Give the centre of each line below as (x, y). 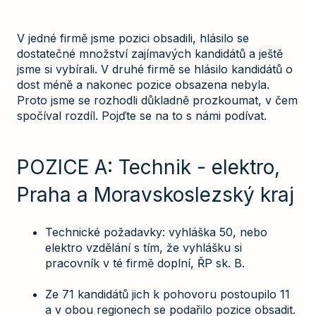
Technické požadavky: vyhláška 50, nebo (156, 232)
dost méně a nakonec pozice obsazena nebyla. (143, 84)
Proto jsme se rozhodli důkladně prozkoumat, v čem (157, 100)
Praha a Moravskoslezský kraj (156, 194)
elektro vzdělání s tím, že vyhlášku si (144, 248)
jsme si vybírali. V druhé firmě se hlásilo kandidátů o (155, 69)
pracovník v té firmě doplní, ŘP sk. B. (145, 263)
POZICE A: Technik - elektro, (148, 167)
